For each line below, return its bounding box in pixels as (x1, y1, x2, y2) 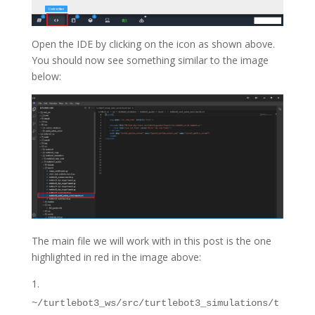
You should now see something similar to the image (31, 53, 269, 67)
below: (31, 69, 61, 83)
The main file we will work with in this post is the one (31, 234, 271, 248)
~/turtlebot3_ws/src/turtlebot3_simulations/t (31, 297, 279, 309)
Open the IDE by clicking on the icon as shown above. (31, 37, 275, 51)
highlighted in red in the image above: (31, 250, 201, 264)
